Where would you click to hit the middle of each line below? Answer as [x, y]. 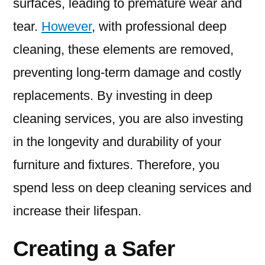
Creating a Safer [94, 249]
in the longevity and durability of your [117, 142]
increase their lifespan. [77, 211]
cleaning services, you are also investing [128, 119]
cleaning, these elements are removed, [123, 50]
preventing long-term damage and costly [127, 73]
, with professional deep [159, 27]
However [67, 27]
